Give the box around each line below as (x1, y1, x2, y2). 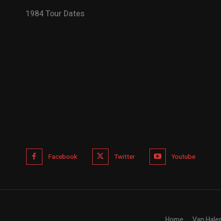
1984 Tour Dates (26, 8, 84, 20)
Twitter (114, 151, 135, 161)
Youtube (171, 151, 195, 161)
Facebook (48, 151, 77, 161)
